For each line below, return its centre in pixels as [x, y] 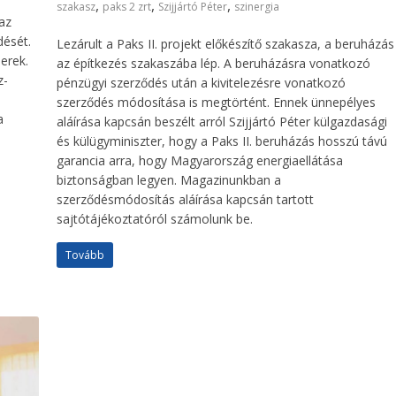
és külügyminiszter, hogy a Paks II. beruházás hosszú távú [222, 141]
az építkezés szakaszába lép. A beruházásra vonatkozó [214, 63]
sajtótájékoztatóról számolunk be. [155, 219]
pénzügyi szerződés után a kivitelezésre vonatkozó [202, 83]
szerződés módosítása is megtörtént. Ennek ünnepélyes [217, 102]
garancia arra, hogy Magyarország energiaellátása [200, 160]
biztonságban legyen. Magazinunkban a [169, 180]
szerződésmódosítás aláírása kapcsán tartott [186, 199]
